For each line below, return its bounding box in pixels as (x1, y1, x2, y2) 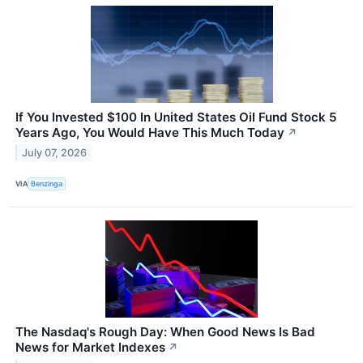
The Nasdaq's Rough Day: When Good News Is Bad (15, 324, 315, 340)
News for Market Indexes (15, 340, 165, 356)
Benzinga (31, 179, 63, 189)
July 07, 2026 (22, 146, 88, 159)
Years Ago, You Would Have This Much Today (15, 124, 284, 140)
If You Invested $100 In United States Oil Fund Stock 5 (15, 109, 337, 125)
